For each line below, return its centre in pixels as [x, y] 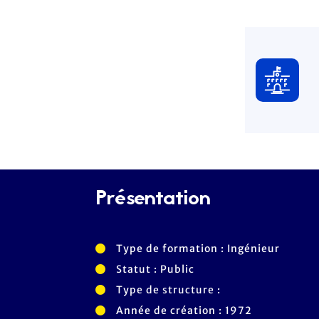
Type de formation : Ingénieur [197, 248]
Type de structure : [167, 289]
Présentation [153, 199]
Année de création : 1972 [183, 310]
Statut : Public [154, 269]
